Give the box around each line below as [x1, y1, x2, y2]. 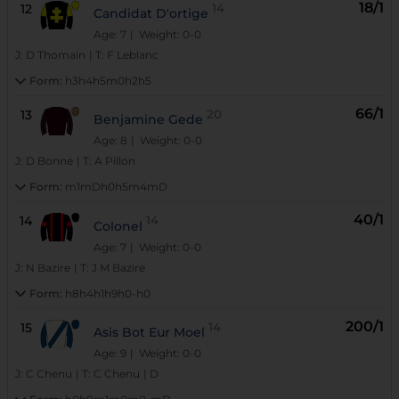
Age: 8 [94, 134, 128, 148]
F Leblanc [107, 47, 159, 61]
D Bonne [26, 154, 73, 168]
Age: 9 [94, 346, 127, 360]
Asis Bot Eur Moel [94, 323, 206, 340]
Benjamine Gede [94, 111, 204, 128]
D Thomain [26, 47, 85, 61]
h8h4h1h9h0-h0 [65, 286, 151, 300]
